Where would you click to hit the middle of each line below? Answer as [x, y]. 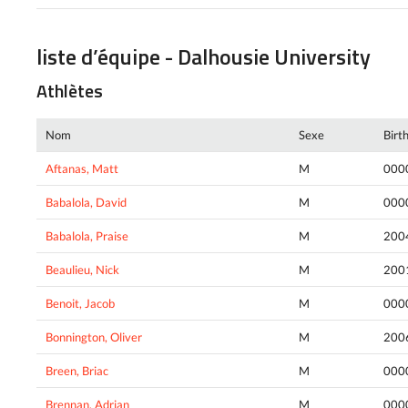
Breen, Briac [77, 371]
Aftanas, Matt [82, 169]
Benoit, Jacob [80, 304]
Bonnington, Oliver [94, 337]
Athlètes [70, 91]
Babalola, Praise [87, 236]
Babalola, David [86, 203]
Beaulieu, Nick [82, 270]
